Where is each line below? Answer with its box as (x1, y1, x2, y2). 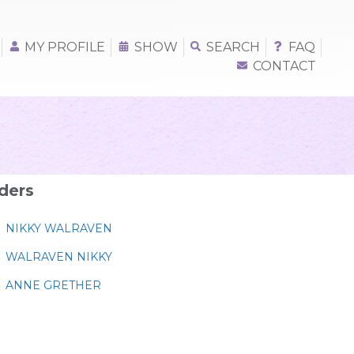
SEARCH (205, 40, 260, 55)
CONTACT (253, 58, 316, 73)
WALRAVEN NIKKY (5, 250, 112, 264)
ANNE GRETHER (5, 278, 101, 292)
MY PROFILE (24, 40, 106, 55)
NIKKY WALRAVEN (5, 221, 112, 235)
